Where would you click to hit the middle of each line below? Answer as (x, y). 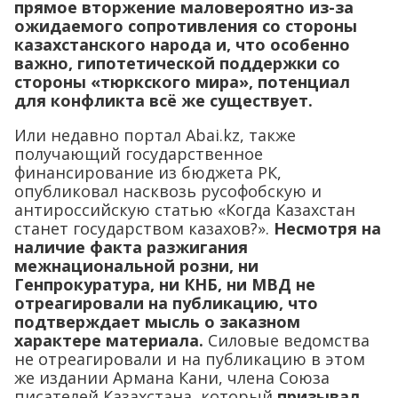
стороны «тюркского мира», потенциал (182, 82)
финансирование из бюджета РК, (148, 173)
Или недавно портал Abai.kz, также (155, 135)
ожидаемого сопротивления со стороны (186, 26)
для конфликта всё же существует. (163, 101)
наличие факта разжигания (131, 247)
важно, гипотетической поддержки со (177, 64)
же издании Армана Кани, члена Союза (172, 378)
